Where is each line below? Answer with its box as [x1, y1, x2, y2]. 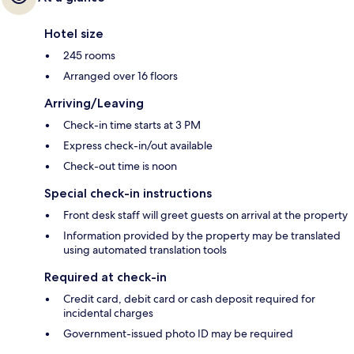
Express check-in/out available [63, 137, 213, 153]
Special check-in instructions [44, 185, 212, 201]
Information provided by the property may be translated [63, 228, 341, 243]
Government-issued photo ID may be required [63, 326, 293, 341]
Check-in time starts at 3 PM [63, 117, 201, 132]
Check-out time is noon [63, 158, 177, 173]
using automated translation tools [63, 242, 227, 257]
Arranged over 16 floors [63, 68, 178, 83]
